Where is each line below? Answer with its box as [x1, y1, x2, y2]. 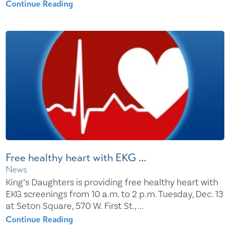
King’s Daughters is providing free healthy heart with [6, 177, 219, 189]
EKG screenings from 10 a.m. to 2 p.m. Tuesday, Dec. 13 [6, 188, 224, 201]
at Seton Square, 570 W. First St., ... [6, 200, 144, 213]
